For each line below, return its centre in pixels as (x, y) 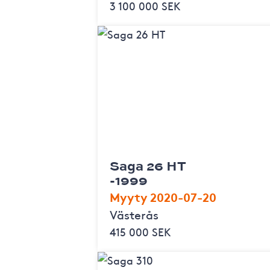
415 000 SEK (140, 231)
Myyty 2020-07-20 (163, 196)
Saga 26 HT (148, 165)
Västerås (134, 214)
